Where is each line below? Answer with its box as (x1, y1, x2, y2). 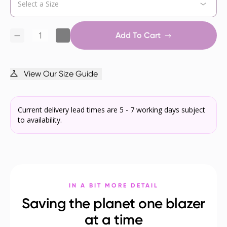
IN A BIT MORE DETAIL (68, 182, 159, 190)
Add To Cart (116, 30, 161, 41)
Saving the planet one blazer (22, 195, 205, 212)
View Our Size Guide (24, 69, 98, 79)
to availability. (18, 115, 62, 125)
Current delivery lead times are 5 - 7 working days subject (18, 105, 205, 115)
